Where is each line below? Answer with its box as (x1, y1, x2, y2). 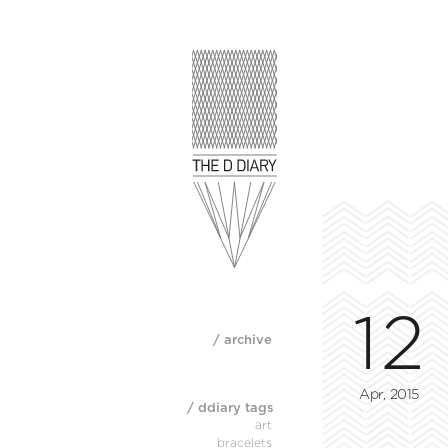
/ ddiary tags (187, 400, 274, 414)
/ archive (213, 332, 272, 346)
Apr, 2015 (359, 386, 420, 401)
